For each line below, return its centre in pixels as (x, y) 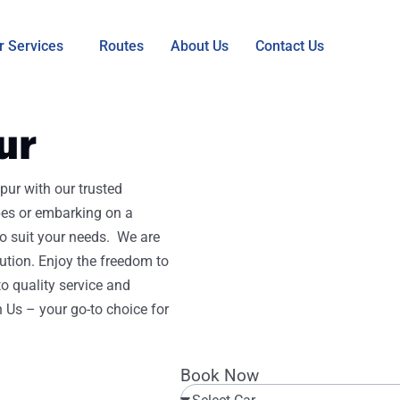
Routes (121, 46)
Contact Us (289, 46)
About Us (199, 46)
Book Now (220, 375)
